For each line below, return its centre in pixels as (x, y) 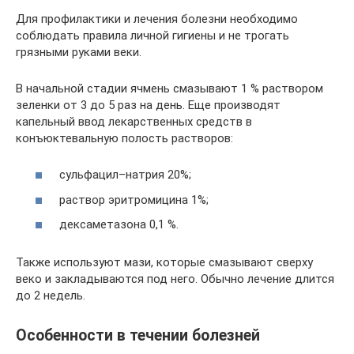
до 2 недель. (51, 296)
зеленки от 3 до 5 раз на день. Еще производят (148, 105)
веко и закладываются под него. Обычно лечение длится (175, 279)
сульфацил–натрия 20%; (125, 175)
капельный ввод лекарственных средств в (134, 121)
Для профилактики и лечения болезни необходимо (157, 19)
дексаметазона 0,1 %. (119, 224)
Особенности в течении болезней (138, 336)
